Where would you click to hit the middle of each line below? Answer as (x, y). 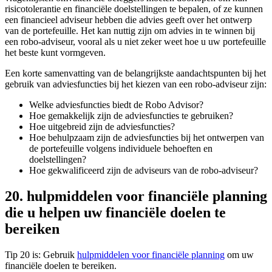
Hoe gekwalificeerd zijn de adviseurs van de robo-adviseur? (144, 171)
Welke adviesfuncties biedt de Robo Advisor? (116, 105)
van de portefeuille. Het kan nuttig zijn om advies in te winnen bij (130, 31)
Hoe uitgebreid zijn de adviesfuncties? (102, 127)
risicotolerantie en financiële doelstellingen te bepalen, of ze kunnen (134, 9)
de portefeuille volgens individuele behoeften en (121, 149)
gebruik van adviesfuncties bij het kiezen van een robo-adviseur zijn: (136, 84)
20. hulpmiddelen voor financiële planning (136, 196)
